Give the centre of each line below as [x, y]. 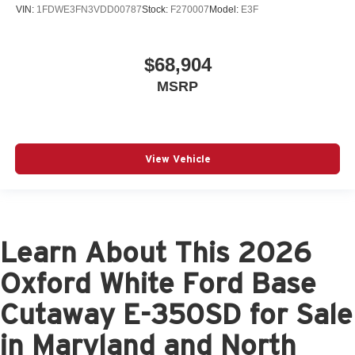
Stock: [156, 10]
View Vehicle [177, 159]
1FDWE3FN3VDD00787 [89, 10]
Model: [225, 10]
